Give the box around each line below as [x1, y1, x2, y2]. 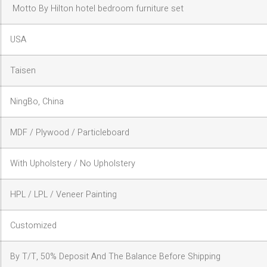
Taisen [10, 64, 36, 77]
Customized [10, 219, 57, 232]
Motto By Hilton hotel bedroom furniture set [10, 2, 184, 15]
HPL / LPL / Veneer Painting [10, 188, 117, 201]
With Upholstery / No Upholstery [10, 157, 135, 170]
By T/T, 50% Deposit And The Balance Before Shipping [10, 250, 221, 263]
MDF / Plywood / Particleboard [10, 126, 129, 139]
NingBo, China [10, 95, 64, 108]
